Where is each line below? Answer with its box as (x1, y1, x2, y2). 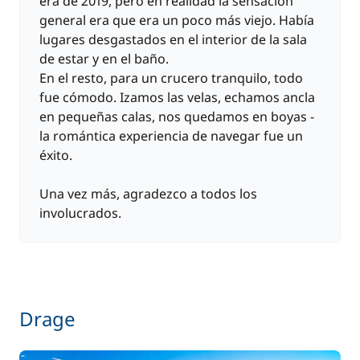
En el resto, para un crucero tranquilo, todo (39, 69, 303, 87)
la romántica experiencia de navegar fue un (39, 127, 303, 145)
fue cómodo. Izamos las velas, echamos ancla (39, 88, 315, 106)
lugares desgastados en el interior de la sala (39, 31, 307, 48)
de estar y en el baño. (39, 50, 169, 67)
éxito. (39, 146, 72, 164)
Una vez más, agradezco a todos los (39, 185, 257, 202)
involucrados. (39, 204, 121, 222)
